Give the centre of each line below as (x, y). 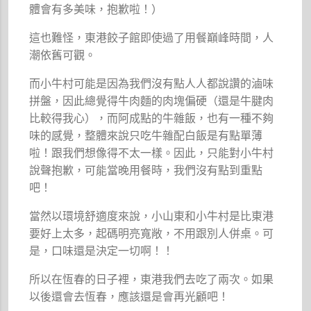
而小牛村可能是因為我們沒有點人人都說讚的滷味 (152, 83)
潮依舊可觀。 (63, 55)
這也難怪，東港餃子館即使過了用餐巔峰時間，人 (152, 37)
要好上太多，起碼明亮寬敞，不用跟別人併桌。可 (152, 233)
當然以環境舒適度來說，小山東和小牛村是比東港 (152, 216)
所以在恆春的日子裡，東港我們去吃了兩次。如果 (152, 279)
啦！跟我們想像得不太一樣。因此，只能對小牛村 (152, 153)
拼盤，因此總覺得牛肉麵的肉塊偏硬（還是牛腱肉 (152, 101)
